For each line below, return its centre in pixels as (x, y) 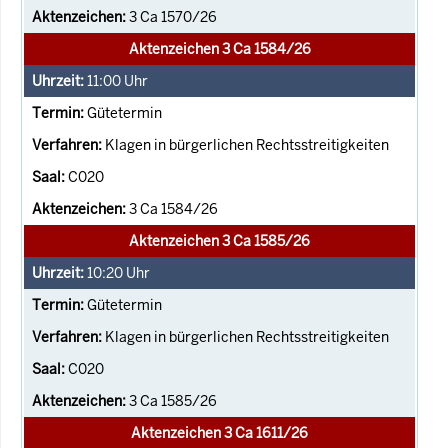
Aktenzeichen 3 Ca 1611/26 (219, 432)
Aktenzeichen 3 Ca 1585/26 (219, 240)
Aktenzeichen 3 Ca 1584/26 (219, 48)
